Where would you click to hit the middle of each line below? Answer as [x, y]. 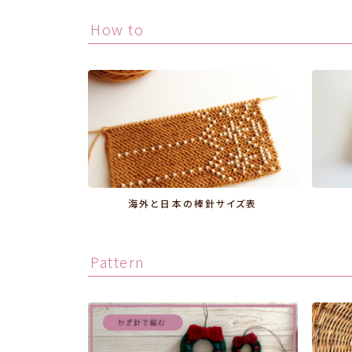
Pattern [118, 261]
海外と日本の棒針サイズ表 [193, 205]
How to [117, 29]
